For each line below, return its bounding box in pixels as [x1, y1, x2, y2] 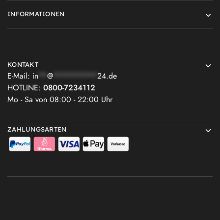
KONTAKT [7, 60, 38, 68]
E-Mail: [7, 70, 32, 82]
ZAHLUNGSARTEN [7, 125, 67, 133]
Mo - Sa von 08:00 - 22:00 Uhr [7, 93, 112, 105]
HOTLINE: [7, 82, 43, 93]
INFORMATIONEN [7, 9, 65, 18]
